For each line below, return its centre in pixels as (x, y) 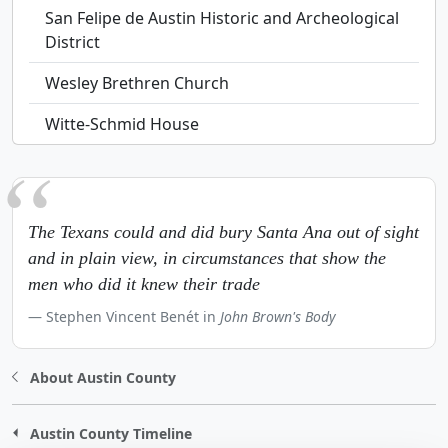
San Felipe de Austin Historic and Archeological (222, 18)
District (72, 42)
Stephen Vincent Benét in (133, 316)
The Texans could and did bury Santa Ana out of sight (223, 232)
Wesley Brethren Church (137, 83)
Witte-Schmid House (122, 124)
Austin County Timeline (110, 433)
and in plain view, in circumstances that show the (207, 258)
